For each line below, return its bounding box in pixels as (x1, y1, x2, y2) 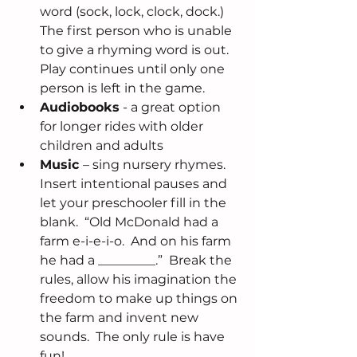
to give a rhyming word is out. (40, 42, 235, 58)
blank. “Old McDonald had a (40, 214, 222, 230)
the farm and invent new (40, 310, 202, 326)
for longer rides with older (40, 119, 206, 135)
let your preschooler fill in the (40, 195, 229, 211)
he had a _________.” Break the (40, 253, 235, 269)
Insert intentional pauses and (40, 176, 230, 192)
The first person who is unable (40, 23, 235, 39)
